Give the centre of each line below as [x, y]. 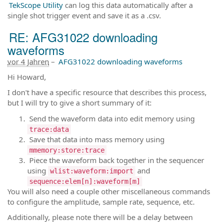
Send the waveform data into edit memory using [111, 118]
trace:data [49, 129]
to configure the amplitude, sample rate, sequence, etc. [101, 201]
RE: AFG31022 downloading [83, 37]
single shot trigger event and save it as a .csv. [84, 15]
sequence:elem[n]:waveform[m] [85, 181]
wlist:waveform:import [92, 171]
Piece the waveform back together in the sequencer [116, 160]
